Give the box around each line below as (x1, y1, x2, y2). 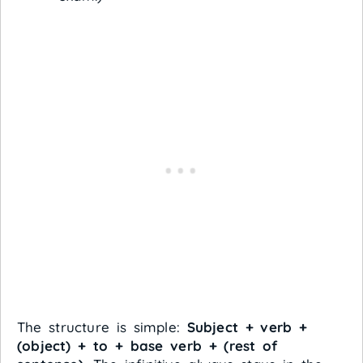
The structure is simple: (17, 318, 187, 335)
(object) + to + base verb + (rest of (17, 336, 278, 354)
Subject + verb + (186, 318, 308, 335)
